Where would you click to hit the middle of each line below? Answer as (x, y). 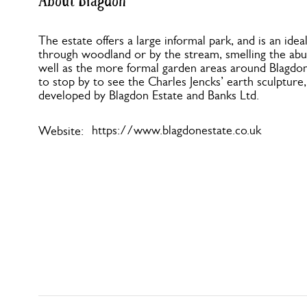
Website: (61, 131)
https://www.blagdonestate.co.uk (176, 130)
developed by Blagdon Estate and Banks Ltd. (149, 95)
